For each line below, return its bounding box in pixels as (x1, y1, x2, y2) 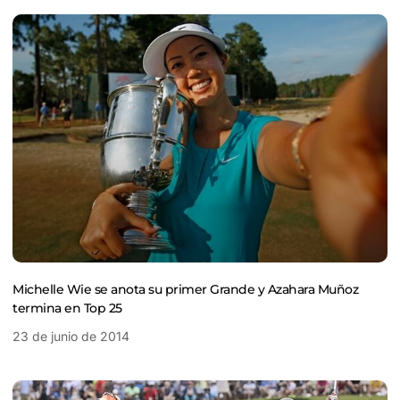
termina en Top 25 (12, 299, 122, 316)
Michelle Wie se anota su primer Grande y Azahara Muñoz (12, 280, 358, 297)
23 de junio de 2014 (12, 328, 129, 344)
